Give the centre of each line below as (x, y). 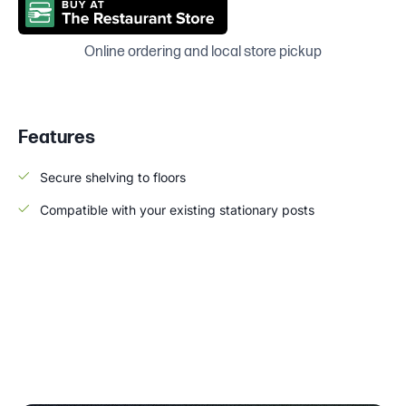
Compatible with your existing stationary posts (177, 209)
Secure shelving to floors (113, 177)
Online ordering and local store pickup (203, 52)
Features (57, 137)
